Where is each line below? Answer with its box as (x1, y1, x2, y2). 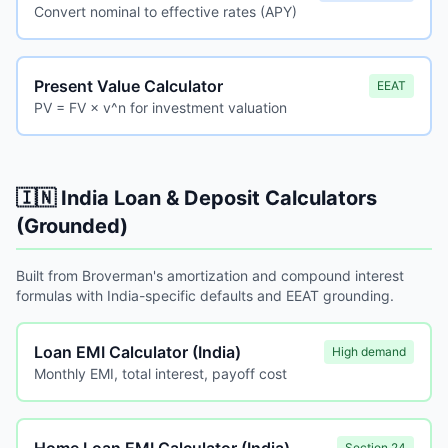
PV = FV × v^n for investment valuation (34, 99, 287, 116)
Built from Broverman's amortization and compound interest (16, 267, 404, 284)
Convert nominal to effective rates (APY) (34, 3, 297, 20)
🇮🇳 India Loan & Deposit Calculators (16, 186, 377, 210)
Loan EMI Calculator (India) (34, 342, 241, 362)
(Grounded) (16, 214, 128, 238)
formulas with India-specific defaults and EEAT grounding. (16, 287, 394, 304)
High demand (332, 344, 406, 359)
